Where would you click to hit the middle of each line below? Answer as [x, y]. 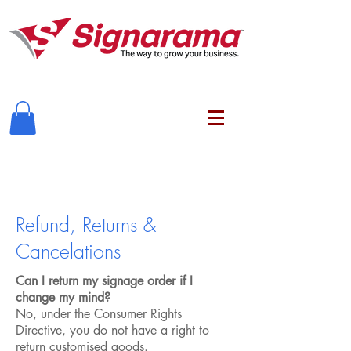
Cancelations [68, 252]
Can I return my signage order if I [104, 281]
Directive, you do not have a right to [112, 331]
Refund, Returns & [86, 225]
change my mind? [63, 298]
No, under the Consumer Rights [99, 314]
